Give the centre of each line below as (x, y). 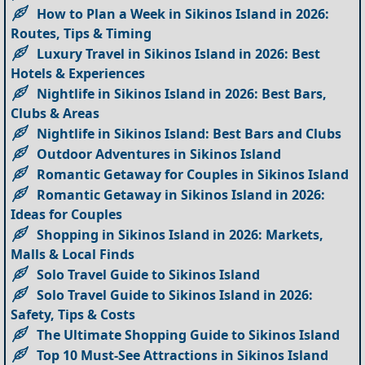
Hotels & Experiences (78, 74)
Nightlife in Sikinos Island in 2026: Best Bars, (182, 94)
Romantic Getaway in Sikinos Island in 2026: (181, 195)
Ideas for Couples (67, 215)
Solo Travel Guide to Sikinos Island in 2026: (175, 295)
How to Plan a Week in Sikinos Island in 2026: (183, 14)
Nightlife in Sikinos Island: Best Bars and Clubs (189, 134)
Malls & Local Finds (73, 255)
